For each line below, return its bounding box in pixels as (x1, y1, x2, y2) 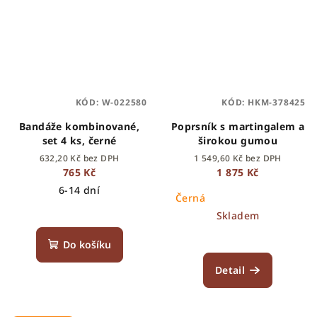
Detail (214, 263, 246, 277)
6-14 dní (58, 183, 100, 197)
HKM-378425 (247, 96, 306, 109)
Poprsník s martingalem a (171, 120, 305, 134)
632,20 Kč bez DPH (39, 152, 120, 165)
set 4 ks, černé (42, 134, 117, 148)
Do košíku (62, 238, 111, 252)
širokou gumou (197, 134, 278, 148)
